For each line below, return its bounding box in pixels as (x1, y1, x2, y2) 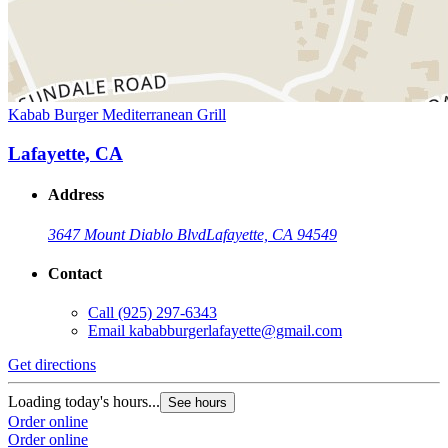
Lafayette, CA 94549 (206, 225, 337, 243)
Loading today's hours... (8, 393, 160, 411)
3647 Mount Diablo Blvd (48, 225, 206, 243)
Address (48, 186, 104, 204)
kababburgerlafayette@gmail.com (129, 322, 342, 340)
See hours (168, 395, 227, 411)
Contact (48, 264, 102, 282)
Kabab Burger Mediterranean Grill (8, 106, 226, 124)
